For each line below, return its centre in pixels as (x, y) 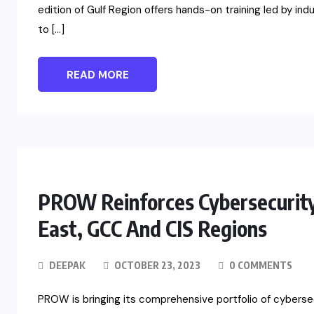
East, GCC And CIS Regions (152, 229)
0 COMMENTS (260, 266)
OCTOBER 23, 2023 (156, 266)
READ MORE (97, 75)
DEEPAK (67, 266)
